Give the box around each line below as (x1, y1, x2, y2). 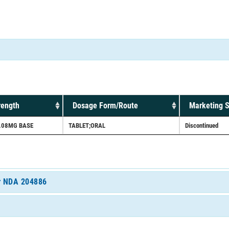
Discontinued (185, 121, 218, 129)
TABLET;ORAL (68, 121, 105, 129)
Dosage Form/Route (73, 100, 138, 110)
